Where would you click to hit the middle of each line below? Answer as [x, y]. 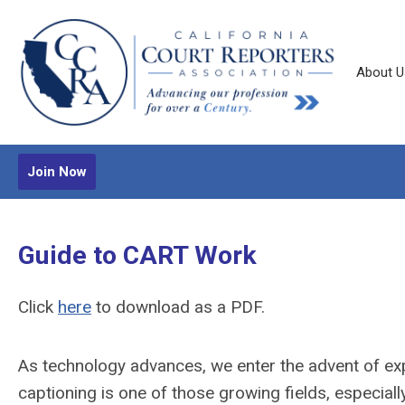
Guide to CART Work [137, 255]
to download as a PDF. [178, 307]
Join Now [57, 172]
